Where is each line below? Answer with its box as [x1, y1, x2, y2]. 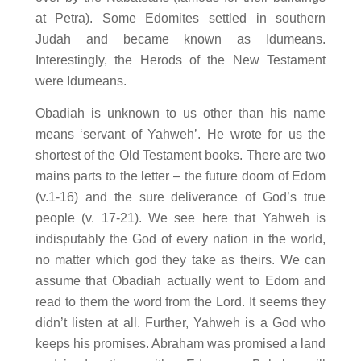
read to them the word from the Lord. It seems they [35, 295, 326, 309]
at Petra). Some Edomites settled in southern [35, 11, 326, 26]
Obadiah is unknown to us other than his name [35, 106, 326, 121]
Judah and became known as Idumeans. [35, 32, 326, 47]
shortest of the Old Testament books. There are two [35, 148, 326, 163]
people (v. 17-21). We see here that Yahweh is [35, 211, 326, 226]
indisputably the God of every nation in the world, [35, 232, 326, 247]
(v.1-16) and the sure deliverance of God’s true [35, 190, 326, 205]
